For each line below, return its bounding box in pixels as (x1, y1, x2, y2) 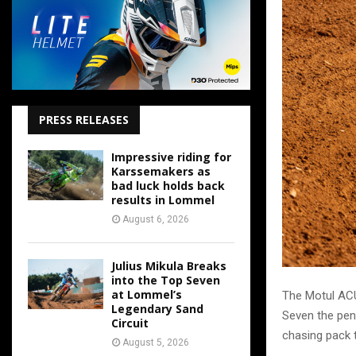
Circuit (111, 315, 149, 331)
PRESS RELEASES (39, 112, 129, 127)
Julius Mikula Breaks (111, 258, 226, 273)
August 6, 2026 (122, 214, 189, 225)
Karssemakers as (111, 164, 211, 179)
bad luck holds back (111, 178, 225, 193)
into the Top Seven (111, 273, 220, 288)
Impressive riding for (111, 149, 231, 164)
